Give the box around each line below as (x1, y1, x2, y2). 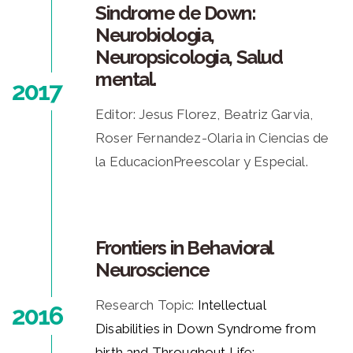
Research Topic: (95, 297, 198, 314)
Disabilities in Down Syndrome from (95, 321, 316, 337)
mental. (95, 68, 156, 91)
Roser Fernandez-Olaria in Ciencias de (95, 130, 329, 147)
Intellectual (197, 297, 266, 314)
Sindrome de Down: (95, 2, 256, 25)
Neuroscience (95, 258, 210, 282)
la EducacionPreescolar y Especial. (95, 154, 308, 170)
